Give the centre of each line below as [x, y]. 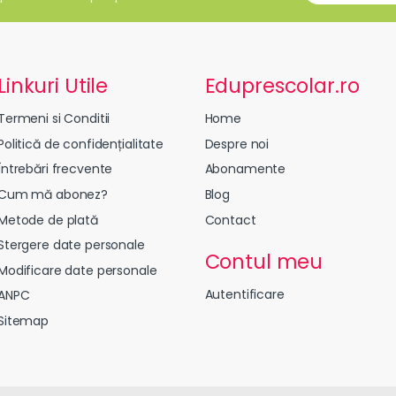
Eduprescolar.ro [282, 85]
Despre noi [237, 144]
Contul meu [264, 261]
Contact [230, 220]
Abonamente [245, 169]
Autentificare [244, 295]
